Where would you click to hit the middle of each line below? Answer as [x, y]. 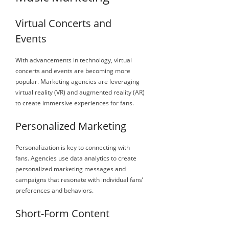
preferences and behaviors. [54, 190]
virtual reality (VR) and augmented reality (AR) [80, 92]
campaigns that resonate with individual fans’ [79, 179]
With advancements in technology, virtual [74, 60]
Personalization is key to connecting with [73, 147]
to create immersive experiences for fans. [75, 103]
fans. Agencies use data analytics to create [76, 158]
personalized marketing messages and [71, 169]
